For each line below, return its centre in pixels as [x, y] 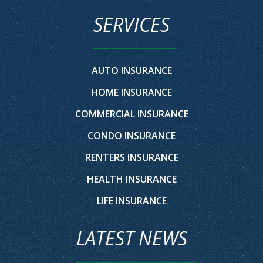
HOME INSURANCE [131, 92]
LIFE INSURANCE [131, 201]
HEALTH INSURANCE [131, 179]
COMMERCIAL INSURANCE [131, 114]
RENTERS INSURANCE [131, 158]
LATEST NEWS [131, 238]
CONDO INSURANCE [131, 136]
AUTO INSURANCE [131, 71]
